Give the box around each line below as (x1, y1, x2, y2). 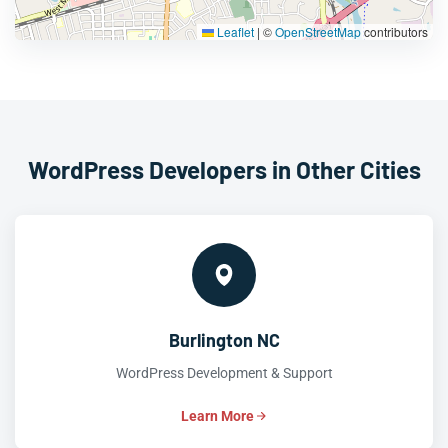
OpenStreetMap (275, 23, 361, 41)
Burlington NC (168, 329, 280, 352)
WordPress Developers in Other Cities (27, 155, 421, 185)
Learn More (180, 408, 254, 425)
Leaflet (214, 23, 254, 41)
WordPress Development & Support (115, 365, 333, 382)
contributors (361, 23, 428, 41)
